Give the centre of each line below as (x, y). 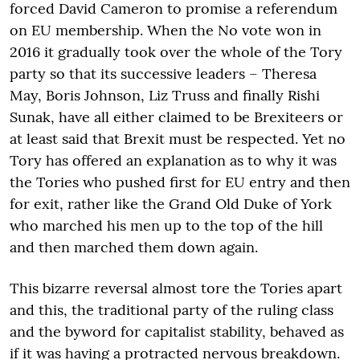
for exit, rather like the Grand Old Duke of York (171, 203)
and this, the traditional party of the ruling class (172, 309)
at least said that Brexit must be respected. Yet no (178, 138)
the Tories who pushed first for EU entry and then (180, 182)
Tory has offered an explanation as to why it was (173, 160)
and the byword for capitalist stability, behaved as (177, 331)
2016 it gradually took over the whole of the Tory (176, 51)
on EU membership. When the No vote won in (166, 30)
